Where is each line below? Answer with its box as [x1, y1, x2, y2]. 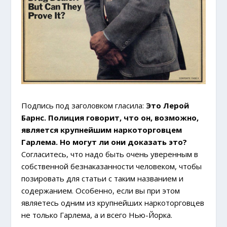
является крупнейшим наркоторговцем [21, 124, 182, 135]
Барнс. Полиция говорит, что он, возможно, [21, 112, 199, 123]
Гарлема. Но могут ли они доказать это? [21, 136, 187, 147]
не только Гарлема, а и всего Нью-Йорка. [21, 209, 173, 220]
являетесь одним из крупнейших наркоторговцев [21, 197, 205, 208]
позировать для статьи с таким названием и [21, 173, 184, 183]
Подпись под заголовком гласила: [21, 100, 146, 110]
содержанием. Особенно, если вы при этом [21, 185, 180, 196]
